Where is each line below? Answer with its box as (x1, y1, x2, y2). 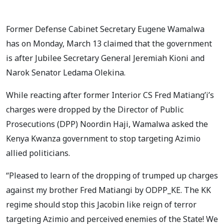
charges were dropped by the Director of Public (6, 103, 183, 115)
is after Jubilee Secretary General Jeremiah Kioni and (6, 52, 204, 63)
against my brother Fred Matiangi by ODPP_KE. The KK (6, 184, 211, 195)
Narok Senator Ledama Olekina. (6, 66, 125, 78)
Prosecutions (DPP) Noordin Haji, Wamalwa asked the (6, 118, 208, 129)
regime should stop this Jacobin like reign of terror (6, 198, 196, 210)
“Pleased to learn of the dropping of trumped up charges (6, 169, 218, 181)
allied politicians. (6, 147, 70, 158)
